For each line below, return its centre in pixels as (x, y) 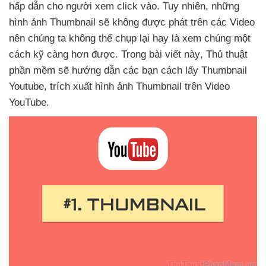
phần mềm (34, 70)
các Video (233, 22)
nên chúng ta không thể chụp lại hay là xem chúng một (130, 38)
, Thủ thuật (224, 54)
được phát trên (176, 22)
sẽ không (120, 22)
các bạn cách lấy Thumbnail (185, 70)
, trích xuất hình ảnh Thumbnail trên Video (137, 86)
